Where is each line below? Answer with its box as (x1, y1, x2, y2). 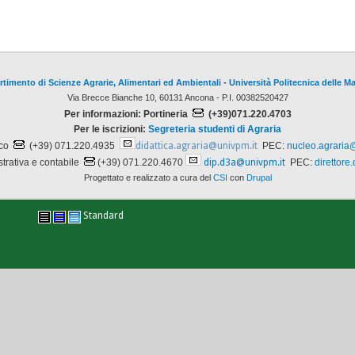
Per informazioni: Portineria (63, 108, 190, 120)
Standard (82, 210, 124, 222)
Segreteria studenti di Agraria (148, 123, 281, 135)
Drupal (246, 172, 272, 182)
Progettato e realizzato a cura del (83, 172, 213, 182)
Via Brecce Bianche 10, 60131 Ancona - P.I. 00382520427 (67, 92, 288, 102)
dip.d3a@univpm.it (204, 156, 285, 168)
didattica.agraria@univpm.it (136, 139, 258, 151)
